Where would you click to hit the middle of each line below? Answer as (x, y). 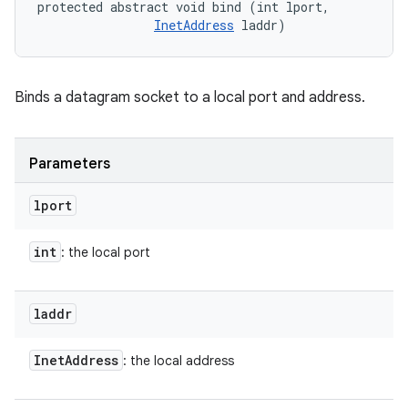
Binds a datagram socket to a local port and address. (190, 97)
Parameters (70, 164)
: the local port (106, 252)
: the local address (178, 361)
